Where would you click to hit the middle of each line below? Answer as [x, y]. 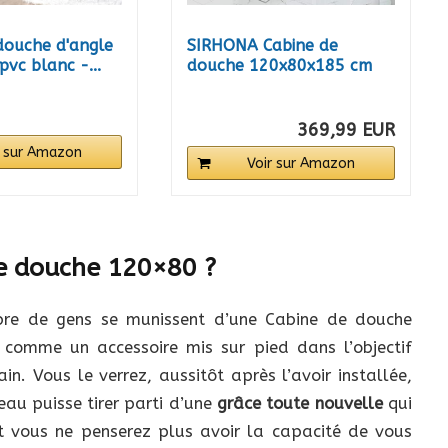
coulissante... [236, 86]
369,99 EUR [346, 130]
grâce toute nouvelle [300, 403]
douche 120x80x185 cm [279, 66]
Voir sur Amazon [301, 164]
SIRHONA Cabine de [262, 46]
